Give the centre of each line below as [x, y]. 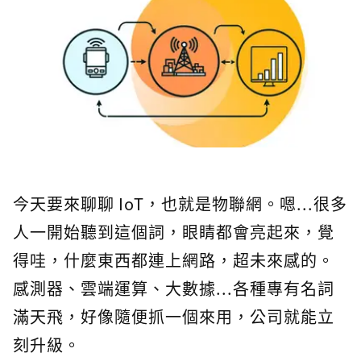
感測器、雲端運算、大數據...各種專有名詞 [174, 288]
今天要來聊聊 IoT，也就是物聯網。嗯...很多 [180, 203]
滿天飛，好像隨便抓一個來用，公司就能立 [174, 316]
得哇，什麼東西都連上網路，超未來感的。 [174, 260]
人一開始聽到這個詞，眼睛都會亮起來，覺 [174, 232]
